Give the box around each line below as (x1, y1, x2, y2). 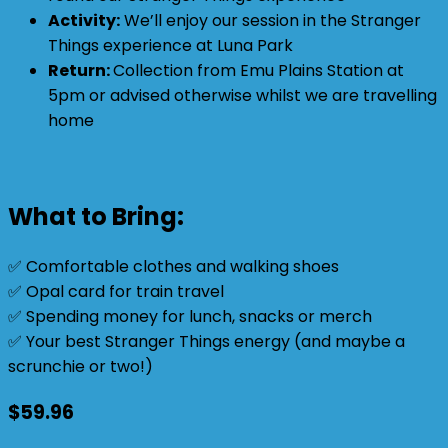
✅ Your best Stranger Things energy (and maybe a (8, 329, 405, 353)
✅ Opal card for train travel (8, 279, 224, 303)
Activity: (48, 9, 120, 33)
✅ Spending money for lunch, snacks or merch (8, 304, 372, 328)
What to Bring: (8, 200, 184, 234)
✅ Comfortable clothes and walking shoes (8, 254, 339, 278)
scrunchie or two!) (8, 354, 153, 378)
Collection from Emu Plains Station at (113, 59, 404, 83)
